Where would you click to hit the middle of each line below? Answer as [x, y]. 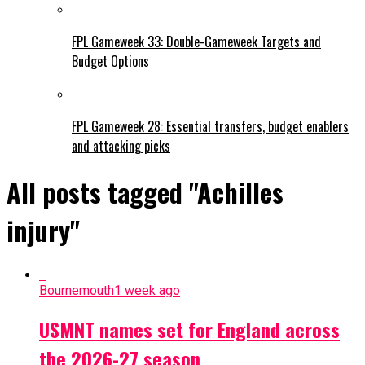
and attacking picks [121, 145]
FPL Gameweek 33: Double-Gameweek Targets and [196, 41]
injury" [43, 231]
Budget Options [110, 61]
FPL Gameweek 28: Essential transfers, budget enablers [210, 126]
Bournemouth [77, 290]
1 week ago [147, 290]
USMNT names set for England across [189, 329]
